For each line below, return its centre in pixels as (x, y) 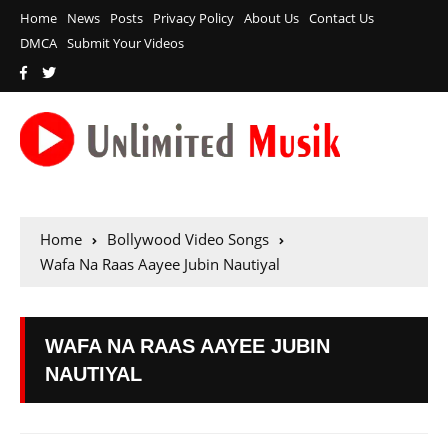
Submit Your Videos (125, 43)
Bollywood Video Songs (188, 239)
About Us (271, 18)
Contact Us (341, 18)
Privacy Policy (193, 18)
